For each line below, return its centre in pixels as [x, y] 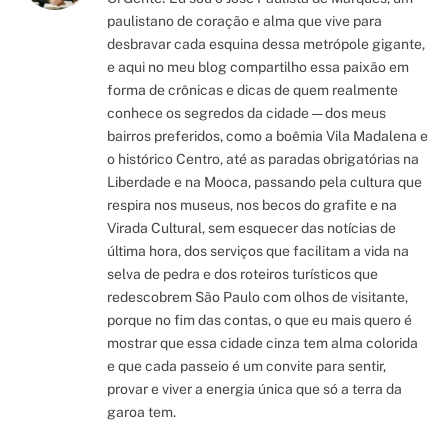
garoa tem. [141, 411]
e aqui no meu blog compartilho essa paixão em [258, 66]
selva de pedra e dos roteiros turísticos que [242, 273]
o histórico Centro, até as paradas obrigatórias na [263, 158]
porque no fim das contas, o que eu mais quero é [259, 319]
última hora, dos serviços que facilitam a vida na [258, 250]
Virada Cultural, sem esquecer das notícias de [251, 227]
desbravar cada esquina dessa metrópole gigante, [266, 43]
